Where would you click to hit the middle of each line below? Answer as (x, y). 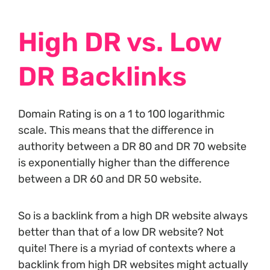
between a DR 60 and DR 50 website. (111, 179)
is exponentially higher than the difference (124, 163)
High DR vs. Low (120, 42)
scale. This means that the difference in (116, 130)
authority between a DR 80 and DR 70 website (132, 147)
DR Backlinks (102, 77)
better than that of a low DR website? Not (121, 232)
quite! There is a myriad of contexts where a (127, 249)
